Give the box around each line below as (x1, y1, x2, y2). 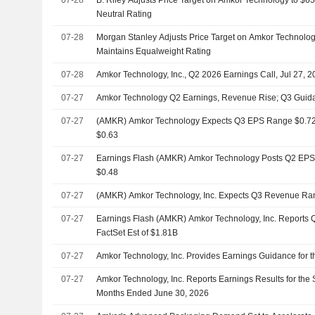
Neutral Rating (96, 8, 153, 19)
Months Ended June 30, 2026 (96, 288, 210, 298)
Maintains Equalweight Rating (96, 46, 212, 56)
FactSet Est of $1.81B (96, 227, 179, 238)
